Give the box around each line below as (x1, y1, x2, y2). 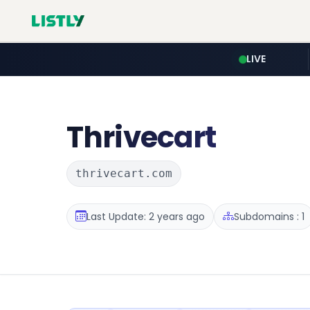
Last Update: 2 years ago (86, 209, 205, 224)
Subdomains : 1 (234, 209, 304, 224)
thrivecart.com (75, 167, 172, 180)
